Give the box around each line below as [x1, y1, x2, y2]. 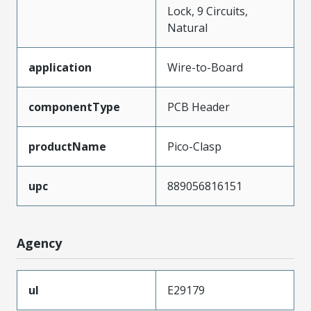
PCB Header [167, 99, 230, 115]
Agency [17, 234, 62, 251]
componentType [28, 99, 120, 115]
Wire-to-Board [167, 59, 243, 75]
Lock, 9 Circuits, [167, 3, 248, 19]
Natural [167, 19, 208, 35]
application [28, 59, 92, 75]
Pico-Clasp [167, 138, 221, 154]
